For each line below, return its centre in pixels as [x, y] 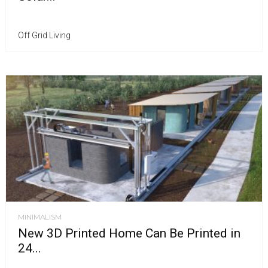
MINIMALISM [40, 217]
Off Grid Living [44, 35]
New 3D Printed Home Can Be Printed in [129, 233]
